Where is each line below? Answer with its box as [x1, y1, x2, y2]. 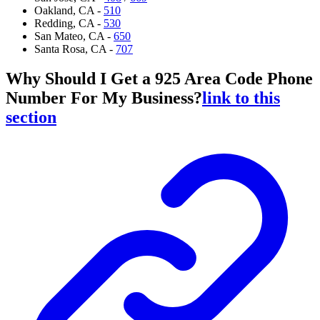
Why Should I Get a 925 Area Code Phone [6, 69, 313, 89]
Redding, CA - [34, 16, 104, 29]
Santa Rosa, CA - [34, 42, 116, 55]
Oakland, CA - [34, 4, 104, 16]
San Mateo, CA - [34, 29, 114, 42]
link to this [202, 89, 280, 108]
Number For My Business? [6, 89, 202, 108]
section [6, 108, 56, 127]
